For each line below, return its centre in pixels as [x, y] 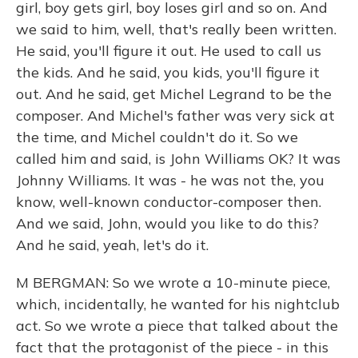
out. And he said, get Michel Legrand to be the [174, 94]
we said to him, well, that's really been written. [176, 29]
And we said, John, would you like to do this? [167, 223]
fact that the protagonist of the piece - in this [172, 347]
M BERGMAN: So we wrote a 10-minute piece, [173, 282]
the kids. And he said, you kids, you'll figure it [168, 72]
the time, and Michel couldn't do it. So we [157, 137]
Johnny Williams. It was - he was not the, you [170, 180]
